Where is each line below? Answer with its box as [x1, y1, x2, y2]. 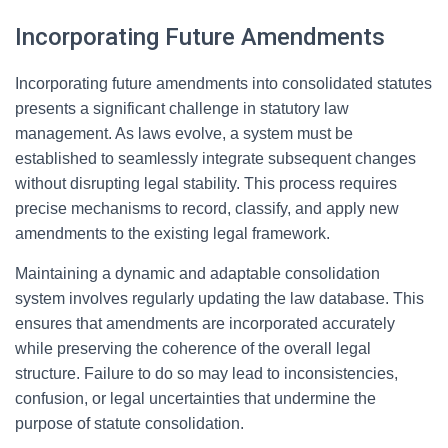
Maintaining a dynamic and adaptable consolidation [15, 265, 380, 282]
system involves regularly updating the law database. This [15, 290, 424, 307]
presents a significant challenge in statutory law [15, 100, 349, 117]
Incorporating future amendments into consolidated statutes [15, 75, 432, 92]
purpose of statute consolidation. [15, 415, 244, 432]
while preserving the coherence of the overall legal [15, 340, 371, 357]
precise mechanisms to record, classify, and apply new [15, 200, 399, 217]
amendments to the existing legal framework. [15, 225, 330, 242]
